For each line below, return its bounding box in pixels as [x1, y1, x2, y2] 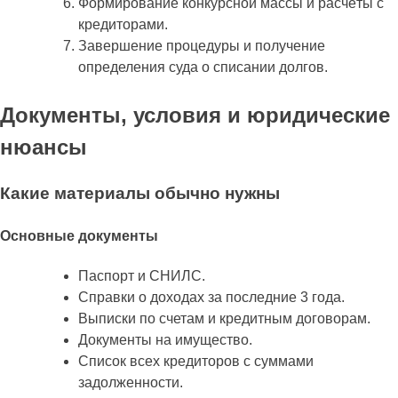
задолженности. [78, 374, 183, 390]
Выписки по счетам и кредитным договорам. [78, 310, 370, 326]
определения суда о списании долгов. [78, 60, 328, 76]
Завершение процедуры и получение [78, 38, 325, 54]
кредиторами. [78, 17, 168, 33]
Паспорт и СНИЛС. [78, 267, 205, 283]
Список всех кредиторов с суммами [78, 353, 314, 369]
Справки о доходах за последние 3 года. [78, 289, 345, 305]
